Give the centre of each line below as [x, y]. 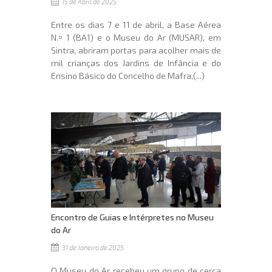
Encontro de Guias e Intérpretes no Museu [132, 217]
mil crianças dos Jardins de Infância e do [136, 63]
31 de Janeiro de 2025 [92, 248]
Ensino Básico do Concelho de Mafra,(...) [128, 75]
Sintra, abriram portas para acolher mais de [136, 50]
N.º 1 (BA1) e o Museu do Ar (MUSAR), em [136, 37]
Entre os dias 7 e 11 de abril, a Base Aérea [136, 24]
